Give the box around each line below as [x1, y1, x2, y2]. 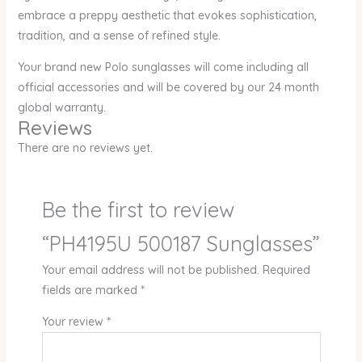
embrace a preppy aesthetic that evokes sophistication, [17, 8, 317, 23]
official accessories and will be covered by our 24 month [17, 80, 319, 95]
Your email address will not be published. [41, 263, 259, 278]
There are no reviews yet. [17, 141, 153, 156]
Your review [41, 314, 107, 330]
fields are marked [41, 283, 141, 298]
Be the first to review [41, 196, 234, 223]
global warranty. [17, 100, 106, 116]
